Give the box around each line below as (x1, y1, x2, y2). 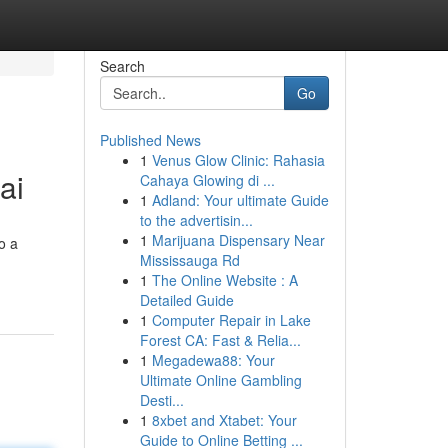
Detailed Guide (139, 290, 234, 310)
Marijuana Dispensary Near (151, 230, 325, 250)
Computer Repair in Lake (151, 310, 311, 330)
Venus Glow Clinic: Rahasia (151, 150, 325, 170)
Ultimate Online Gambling (139, 370, 302, 390)
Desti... (139, 390, 184, 410)
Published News (99, 130, 201, 150)
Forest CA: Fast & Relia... (139, 330, 301, 350)
